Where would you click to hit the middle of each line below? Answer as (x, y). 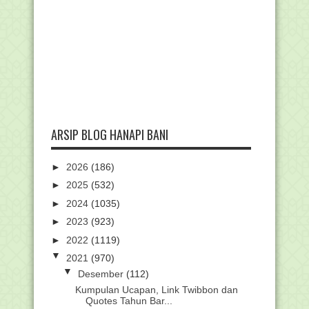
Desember (102, 274)
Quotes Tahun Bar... (129, 301)
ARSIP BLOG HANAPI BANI (110, 134)
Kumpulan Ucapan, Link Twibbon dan (156, 290)
